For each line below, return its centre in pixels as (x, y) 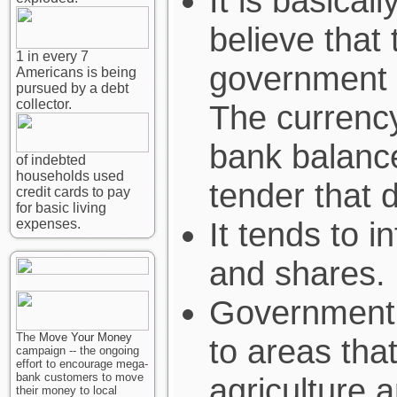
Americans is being (76, 72)
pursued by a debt (72, 88)
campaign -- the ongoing (78, 350)
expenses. (48, 224)
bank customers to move (80, 377)
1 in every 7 (52, 56)
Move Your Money (86, 337)
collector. (44, 104)
